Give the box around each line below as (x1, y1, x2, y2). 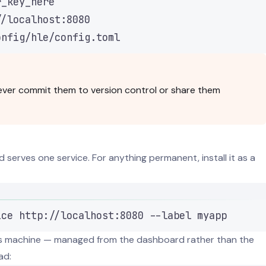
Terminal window (47, 189, 117, 201)
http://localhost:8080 (19, 208, 144, 222)
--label (150, 208, 191, 222)
